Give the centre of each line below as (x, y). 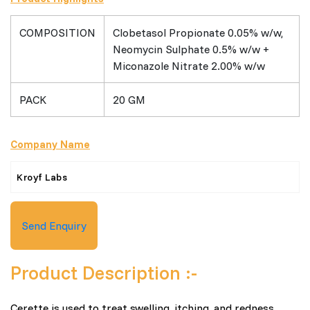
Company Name (50, 144)
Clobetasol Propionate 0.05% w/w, (198, 32)
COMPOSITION (57, 32)
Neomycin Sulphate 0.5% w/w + (191, 49)
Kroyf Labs (42, 177)
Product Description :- (104, 272)
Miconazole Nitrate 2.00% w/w (189, 65)
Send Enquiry (54, 225)
